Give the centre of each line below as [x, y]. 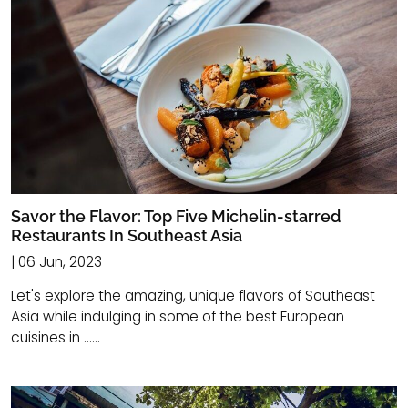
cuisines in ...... [56, 338]
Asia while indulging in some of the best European [178, 317]
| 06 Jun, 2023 [56, 262]
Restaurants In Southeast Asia [127, 236]
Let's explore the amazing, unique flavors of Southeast [193, 296]
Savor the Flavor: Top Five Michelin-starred [176, 217]
